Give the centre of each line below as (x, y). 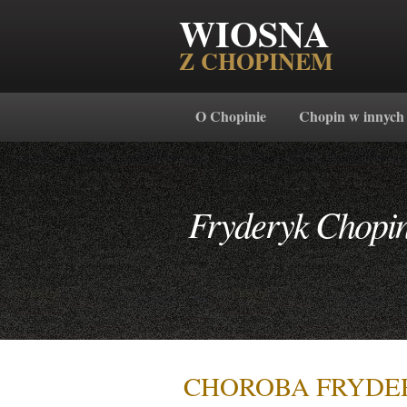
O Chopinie (231, 116)
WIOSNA (254, 33)
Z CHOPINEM (256, 61)
